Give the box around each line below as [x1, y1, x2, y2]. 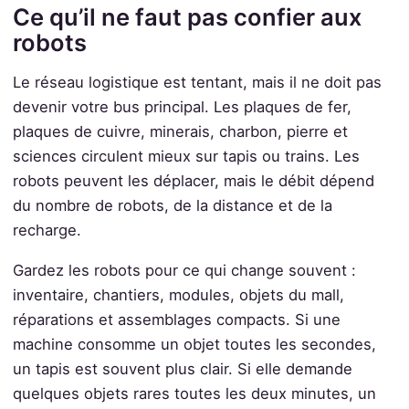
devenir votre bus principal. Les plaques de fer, [12, 98, 351, 117]
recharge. [12, 221, 81, 240]
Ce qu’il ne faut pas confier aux [12, 3, 362, 32]
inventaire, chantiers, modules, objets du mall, [12, 285, 344, 304]
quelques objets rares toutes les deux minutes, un [12, 383, 376, 403]
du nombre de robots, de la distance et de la [12, 196, 332, 215]
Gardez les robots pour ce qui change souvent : [12, 260, 356, 279]
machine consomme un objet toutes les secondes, [12, 334, 376, 353]
